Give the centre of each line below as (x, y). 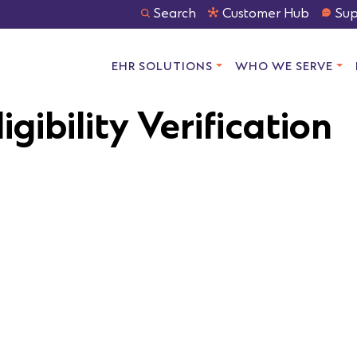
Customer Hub (266, 14)
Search (175, 14)
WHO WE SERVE (284, 67)
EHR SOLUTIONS (163, 67)
